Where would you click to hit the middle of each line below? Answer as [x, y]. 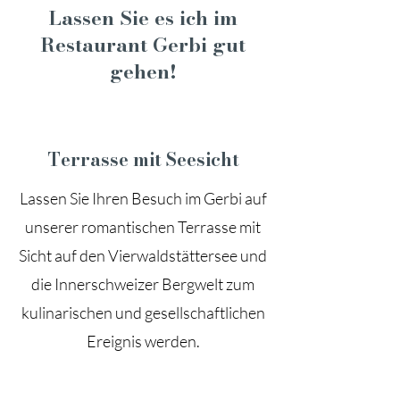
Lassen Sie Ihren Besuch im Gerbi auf [143, 198]
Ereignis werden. [143, 341]
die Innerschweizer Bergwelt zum [143, 284]
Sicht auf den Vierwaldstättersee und [143, 255]
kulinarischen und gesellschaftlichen [143, 312]
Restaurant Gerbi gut [143, 45]
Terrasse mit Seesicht [143, 159]
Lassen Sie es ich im [143, 18]
